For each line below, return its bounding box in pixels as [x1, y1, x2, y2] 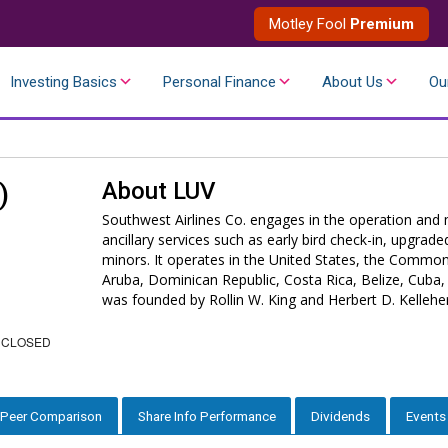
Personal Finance [163, 73, 276, 91]
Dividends [311, 407, 371, 424]
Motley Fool [269, 14, 350, 33]
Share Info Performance [137, 407, 276, 424]
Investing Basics [10, 73, 117, 91]
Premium [350, 14, 414, 33]
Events [405, 407, 446, 424]
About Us [322, 73, 383, 91]
